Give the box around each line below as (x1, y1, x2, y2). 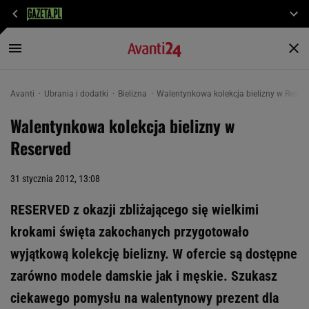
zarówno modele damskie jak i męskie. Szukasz (10, 268, 277, 284)
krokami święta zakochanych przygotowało (10, 223, 249, 240)
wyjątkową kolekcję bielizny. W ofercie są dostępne (10, 246, 297, 262)
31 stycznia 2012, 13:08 (10, 173, 100, 184)
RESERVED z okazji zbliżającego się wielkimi (10, 201, 259, 218)
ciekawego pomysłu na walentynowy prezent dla (10, 290, 279, 306)
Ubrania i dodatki (44, 89, 110, 99)
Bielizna (118, 89, 149, 99)
